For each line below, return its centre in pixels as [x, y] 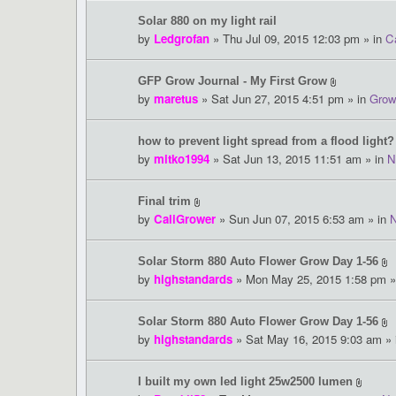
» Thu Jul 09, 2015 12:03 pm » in [297, 39]
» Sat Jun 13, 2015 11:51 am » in [298, 159]
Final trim [164, 202]
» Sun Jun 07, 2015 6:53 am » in [303, 219]
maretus [176, 99]
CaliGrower [185, 219]
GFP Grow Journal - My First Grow [232, 81]
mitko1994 [182, 159]
